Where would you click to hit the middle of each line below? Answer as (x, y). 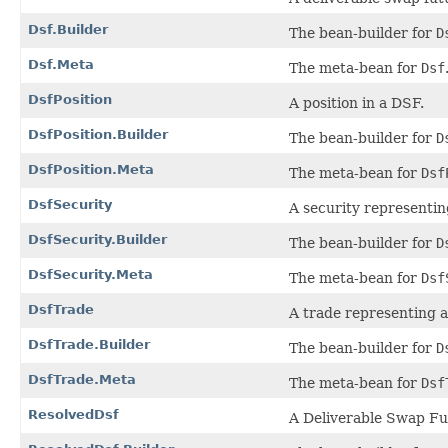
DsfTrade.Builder (89, 345)
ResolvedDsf (73, 415)
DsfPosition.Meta (91, 170)
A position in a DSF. (356, 103)
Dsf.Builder (68, 30)
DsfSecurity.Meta (90, 275)
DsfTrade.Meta (82, 380)
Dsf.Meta (61, 65)
